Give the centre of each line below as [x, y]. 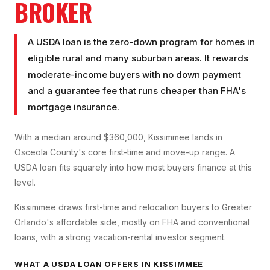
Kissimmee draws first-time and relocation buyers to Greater [133, 207]
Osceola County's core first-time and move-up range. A [125, 152]
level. [25, 183]
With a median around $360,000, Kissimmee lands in [118, 137]
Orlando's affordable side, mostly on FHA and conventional [132, 222]
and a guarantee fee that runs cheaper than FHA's [137, 91]
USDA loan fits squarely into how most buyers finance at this [133, 168]
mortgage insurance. [74, 107]
